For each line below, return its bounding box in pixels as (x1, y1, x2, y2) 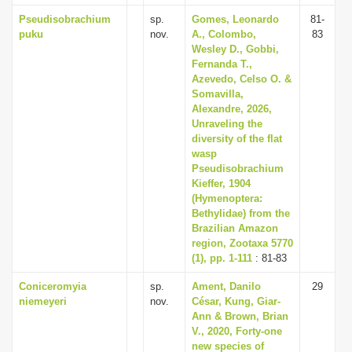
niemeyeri (19, 295, 67, 307)
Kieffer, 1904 (192, 178, 251, 189)
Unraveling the (192, 118, 262, 130)
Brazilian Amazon (192, 222, 278, 234)
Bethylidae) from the (192, 207, 290, 219)
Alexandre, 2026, (192, 103, 272, 115)
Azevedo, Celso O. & (192, 73, 291, 85)
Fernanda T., (192, 58, 252, 70)
